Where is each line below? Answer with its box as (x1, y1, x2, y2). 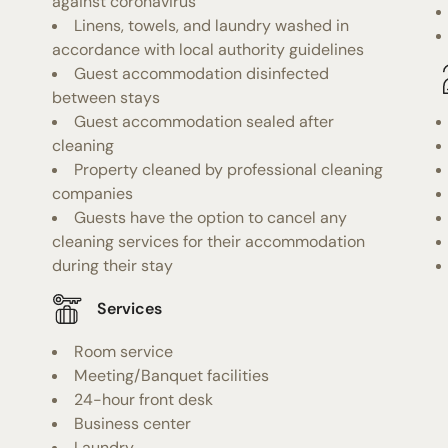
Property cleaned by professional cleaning (74, 158, 384, 180)
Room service (74, 340, 174, 362)
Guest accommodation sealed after (74, 110, 335, 132)
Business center (74, 412, 192, 434)
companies (52, 182, 134, 204)
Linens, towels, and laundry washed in (74, 14, 350, 36)
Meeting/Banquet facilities (74, 364, 270, 386)
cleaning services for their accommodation (52, 230, 366, 252)
